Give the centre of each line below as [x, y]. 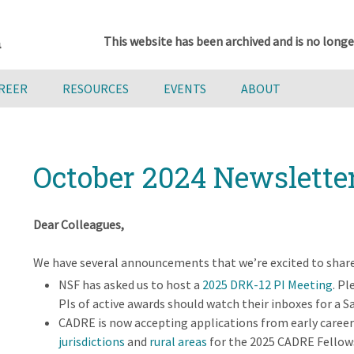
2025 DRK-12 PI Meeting [267, 284]
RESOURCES [96, 88]
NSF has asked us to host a [130, 284]
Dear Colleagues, [78, 224]
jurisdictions [91, 341]
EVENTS [185, 88]
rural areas [178, 341]
